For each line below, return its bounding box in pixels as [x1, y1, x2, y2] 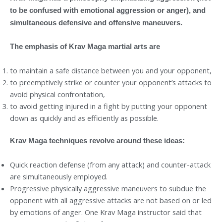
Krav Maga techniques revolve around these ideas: [10, 137, 185, 145]
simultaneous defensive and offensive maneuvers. [10, 18, 182, 27]
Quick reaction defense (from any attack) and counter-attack [10, 159, 211, 169]
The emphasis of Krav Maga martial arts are [10, 43, 160, 51]
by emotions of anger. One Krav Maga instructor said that [10, 207, 202, 217]
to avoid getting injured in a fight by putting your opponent [10, 101, 207, 111]
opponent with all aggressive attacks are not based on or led [10, 195, 212, 205]
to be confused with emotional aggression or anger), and [10, 6, 206, 14]
